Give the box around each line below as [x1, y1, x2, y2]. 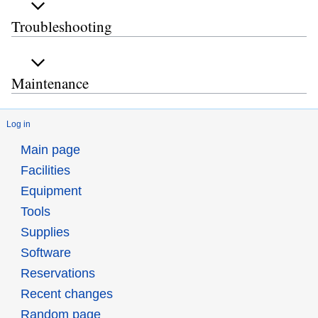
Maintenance [11, 73, 89, 94]
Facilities [20, 163, 70, 178]
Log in [6, 119, 31, 130]
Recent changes [20, 287, 113, 302]
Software [20, 246, 71, 261]
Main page [20, 143, 80, 158]
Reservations [20, 266, 95, 281]
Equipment [20, 184, 82, 199]
